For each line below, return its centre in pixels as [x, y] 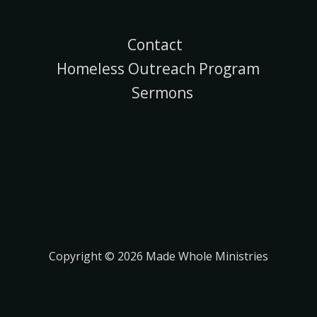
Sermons [162, 92]
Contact [155, 44]
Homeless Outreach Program [158, 68]
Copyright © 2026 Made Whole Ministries [158, 257]
